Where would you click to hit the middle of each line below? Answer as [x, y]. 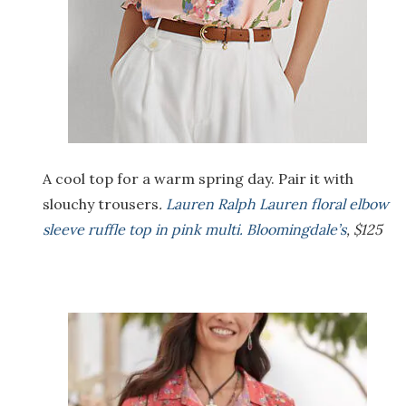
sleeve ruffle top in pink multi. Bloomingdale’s [194, 229]
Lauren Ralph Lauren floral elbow [277, 203]
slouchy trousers [101, 203]
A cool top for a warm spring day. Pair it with [198, 178]
